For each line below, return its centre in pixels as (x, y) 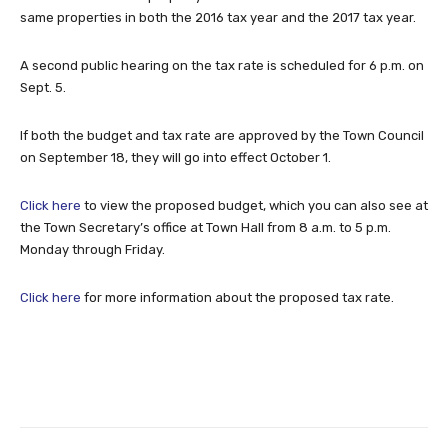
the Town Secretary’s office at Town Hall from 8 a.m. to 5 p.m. (205, 227)
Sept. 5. (43, 87)
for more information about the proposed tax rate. (237, 297)
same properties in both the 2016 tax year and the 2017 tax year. (218, 17)
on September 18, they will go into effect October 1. (175, 157)
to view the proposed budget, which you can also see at (254, 205)
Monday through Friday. (92, 249)
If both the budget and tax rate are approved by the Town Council (222, 135)
